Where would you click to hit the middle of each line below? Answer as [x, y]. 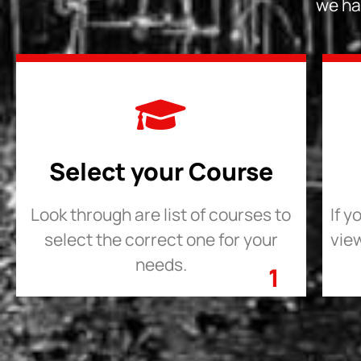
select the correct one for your [161, 239]
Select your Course [161, 171]
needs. [161, 264]
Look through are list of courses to [161, 214]
